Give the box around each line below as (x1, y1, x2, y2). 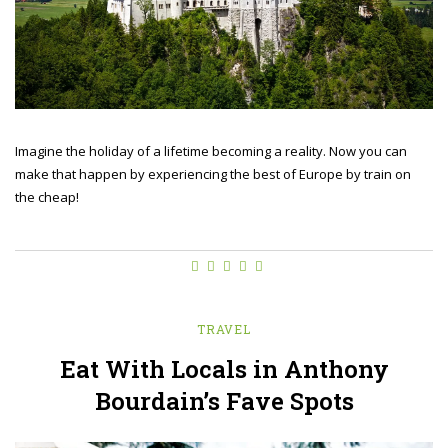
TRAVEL (197, 320, 251, 337)
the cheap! (15, 187, 79, 206)
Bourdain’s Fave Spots (94, 384, 354, 417)
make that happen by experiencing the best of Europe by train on (15, 164, 411, 183)
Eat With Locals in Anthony (59, 352, 389, 385)
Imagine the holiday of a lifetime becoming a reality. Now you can (15, 141, 407, 160)
